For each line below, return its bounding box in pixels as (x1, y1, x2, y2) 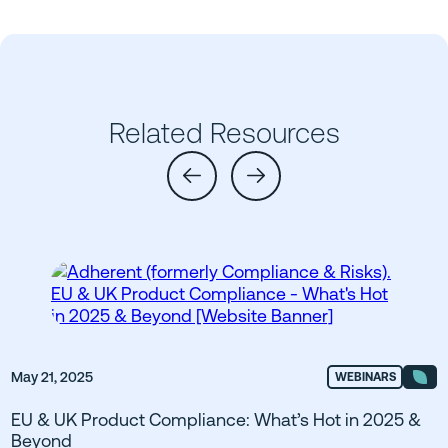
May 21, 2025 (11, 369, 93, 386)
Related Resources (108, 116, 340, 150)
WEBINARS (334, 370, 396, 385)
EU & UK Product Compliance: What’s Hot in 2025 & (11, 409, 421, 431)
